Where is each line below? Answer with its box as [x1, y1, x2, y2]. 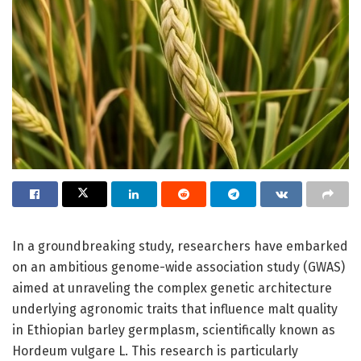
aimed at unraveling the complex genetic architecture [12, 280, 332, 296]
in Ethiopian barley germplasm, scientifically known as [12, 322, 335, 338]
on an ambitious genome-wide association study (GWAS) [12, 259, 345, 275]
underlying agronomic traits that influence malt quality [12, 301, 338, 317]
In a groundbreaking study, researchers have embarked [12, 238, 348, 254]
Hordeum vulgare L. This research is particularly [12, 342, 298, 359]
